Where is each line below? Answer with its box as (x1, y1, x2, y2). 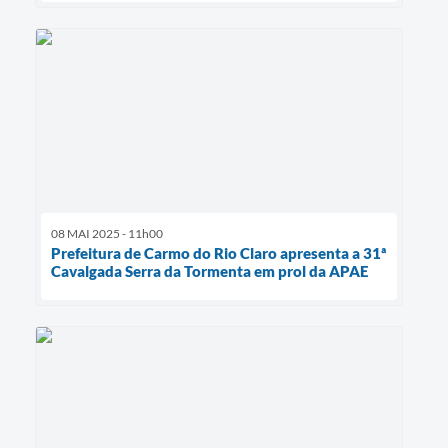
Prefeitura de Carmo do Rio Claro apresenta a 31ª (51, 243, 386, 262)
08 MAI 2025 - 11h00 (51, 225, 163, 241)
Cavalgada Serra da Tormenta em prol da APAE (51, 261, 368, 280)
